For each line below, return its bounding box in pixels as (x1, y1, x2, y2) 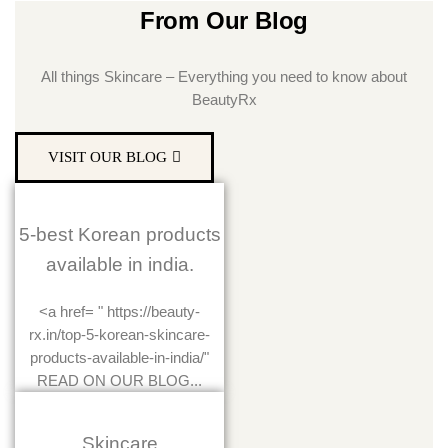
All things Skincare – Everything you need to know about (41, 68, 407, 85)
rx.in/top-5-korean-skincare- (29, 326, 210, 344)
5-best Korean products (18, 224, 221, 246)
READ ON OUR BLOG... (37, 372, 202, 390)
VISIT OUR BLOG (48, 149, 167, 166)
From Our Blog (139, 7, 309, 34)
